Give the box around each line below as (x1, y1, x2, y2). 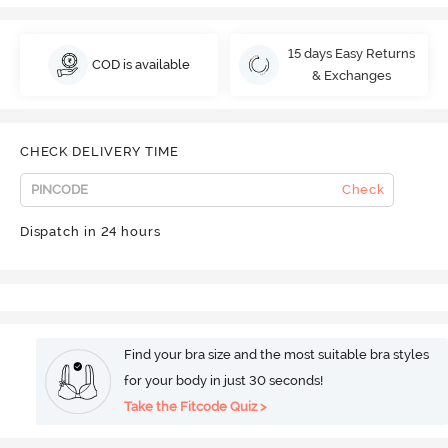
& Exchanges (311, 67, 391, 83)
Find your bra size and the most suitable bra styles (124, 347, 430, 363)
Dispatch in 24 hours (19, 223, 161, 239)
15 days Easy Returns (287, 45, 415, 61)
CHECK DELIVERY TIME (19, 144, 179, 160)
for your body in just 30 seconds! (124, 373, 324, 389)
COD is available (92, 56, 191, 72)
